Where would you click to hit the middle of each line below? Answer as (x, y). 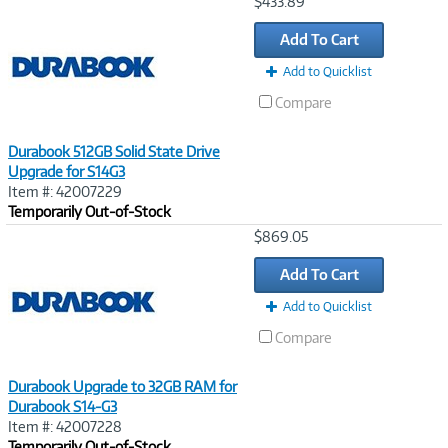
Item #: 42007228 (65, 426)
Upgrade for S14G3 (66, 171)
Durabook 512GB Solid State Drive (114, 151)
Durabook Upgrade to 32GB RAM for (122, 386)
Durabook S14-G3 (62, 406)
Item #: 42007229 (65, 191)
